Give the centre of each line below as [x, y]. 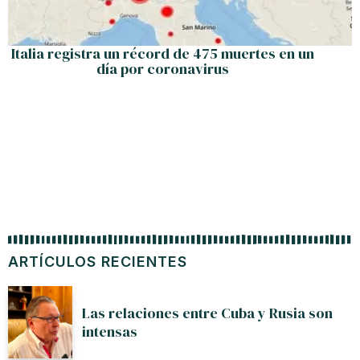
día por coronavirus [163, 68]
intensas [110, 331]
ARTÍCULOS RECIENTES [98, 261]
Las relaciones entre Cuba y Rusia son [207, 313]
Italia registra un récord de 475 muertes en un [163, 53]
